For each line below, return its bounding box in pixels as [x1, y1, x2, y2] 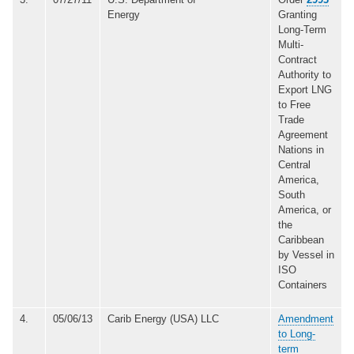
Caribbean [278, 233, 324, 246]
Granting [278, 8, 317, 21]
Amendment [278, 312, 333, 325]
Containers [278, 278, 327, 291]
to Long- [278, 327, 315, 340]
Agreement [278, 128, 328, 141]
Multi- [278, 38, 303, 51]
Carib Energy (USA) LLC [107, 312, 219, 325]
